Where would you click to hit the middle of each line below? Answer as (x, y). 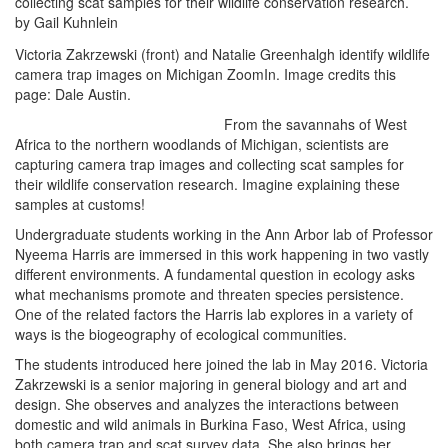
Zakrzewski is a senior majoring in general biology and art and (211, 384)
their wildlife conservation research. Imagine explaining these (207, 184)
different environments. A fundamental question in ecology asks (215, 274)
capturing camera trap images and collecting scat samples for (209, 164)
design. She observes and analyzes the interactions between (207, 404)
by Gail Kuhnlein (66, 22)
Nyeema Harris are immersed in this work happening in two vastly (222, 254)
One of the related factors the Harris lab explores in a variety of (214, 314)
